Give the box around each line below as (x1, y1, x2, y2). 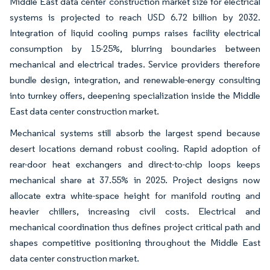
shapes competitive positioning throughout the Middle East (10, 237, 260, 248)
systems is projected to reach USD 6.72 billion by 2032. (10, 11, 260, 23)
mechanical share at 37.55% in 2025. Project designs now (10, 174, 260, 186)
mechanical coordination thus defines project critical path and (10, 221, 260, 233)
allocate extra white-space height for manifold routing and (10, 190, 260, 201)
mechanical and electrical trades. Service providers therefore (10, 58, 260, 70)
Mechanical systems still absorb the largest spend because (10, 127, 260, 139)
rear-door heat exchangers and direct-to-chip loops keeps (10, 159, 260, 170)
